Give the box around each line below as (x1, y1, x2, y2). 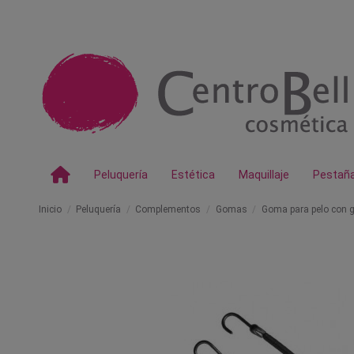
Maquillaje (239, 168, 289, 181)
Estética (171, 168, 215, 181)
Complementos (135, 204, 201, 215)
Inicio (39, 204, 62, 215)
